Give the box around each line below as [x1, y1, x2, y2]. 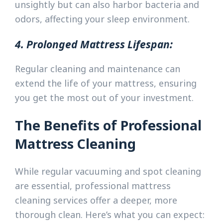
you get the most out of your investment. [15, 92, 194, 104]
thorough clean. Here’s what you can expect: [15, 208, 205, 221]
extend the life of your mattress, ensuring [15, 77, 197, 90]
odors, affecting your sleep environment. [15, 12, 190, 25]
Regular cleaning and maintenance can [15, 63, 180, 75]
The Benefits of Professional [15, 116, 202, 135]
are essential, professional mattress [15, 179, 171, 192]
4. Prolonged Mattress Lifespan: [15, 37, 173, 52]
